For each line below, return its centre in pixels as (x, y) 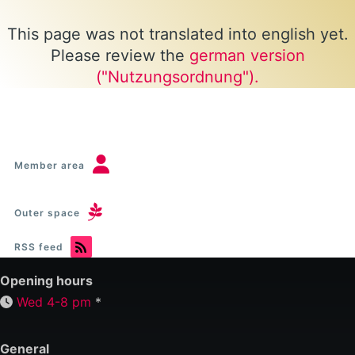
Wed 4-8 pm (54, 302)
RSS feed (39, 247)
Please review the (120, 56)
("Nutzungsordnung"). (177, 77)
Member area (50, 166)
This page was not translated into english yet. (177, 34)
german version (247, 56)
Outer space (47, 213)
